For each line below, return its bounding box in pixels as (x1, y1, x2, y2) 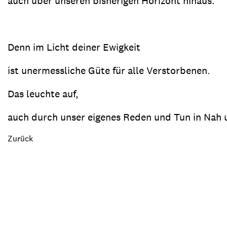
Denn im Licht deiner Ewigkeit (8, 41, 140, 54)
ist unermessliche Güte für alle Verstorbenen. (8, 64, 210, 77)
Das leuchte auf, (8, 87, 79, 100)
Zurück (8, 133, 33, 144)
